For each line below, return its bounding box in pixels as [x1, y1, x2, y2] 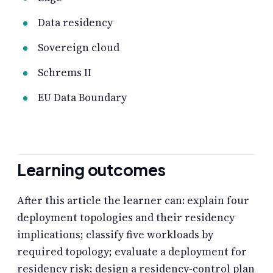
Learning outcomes [17, 159, 166, 180]
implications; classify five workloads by [17, 227, 213, 242]
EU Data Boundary [38, 90, 127, 105]
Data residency [38, 15, 113, 30]
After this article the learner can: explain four [17, 193, 249, 208]
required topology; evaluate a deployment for [17, 244, 247, 259]
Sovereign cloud [38, 40, 119, 55]
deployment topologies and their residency [17, 210, 235, 225]
